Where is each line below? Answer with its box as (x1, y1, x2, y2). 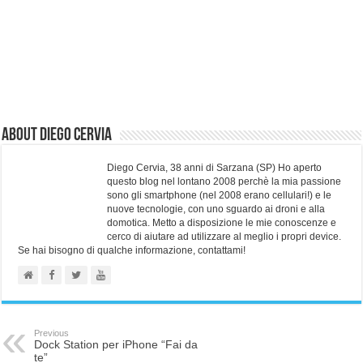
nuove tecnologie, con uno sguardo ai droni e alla (107, 203, 326, 216)
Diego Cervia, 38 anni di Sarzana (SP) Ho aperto (107, 162, 322, 174)
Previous (34, 328, 70, 339)
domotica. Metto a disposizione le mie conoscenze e (107, 217, 337, 229)
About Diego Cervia (2, 126, 113, 146)
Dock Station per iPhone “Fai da (34, 338, 199, 352)
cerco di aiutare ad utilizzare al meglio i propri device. (107, 231, 342, 243)
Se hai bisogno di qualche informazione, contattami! (18, 245, 246, 257)
